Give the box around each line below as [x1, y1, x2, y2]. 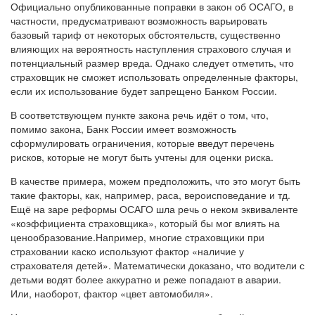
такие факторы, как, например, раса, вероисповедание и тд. [11, 187, 290, 202]
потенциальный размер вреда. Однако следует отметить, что [11, 55, 294, 70]
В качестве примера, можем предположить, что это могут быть [11, 173, 300, 188]
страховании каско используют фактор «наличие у [11, 243, 244, 258]
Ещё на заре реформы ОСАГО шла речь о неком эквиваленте [11, 201, 298, 216]
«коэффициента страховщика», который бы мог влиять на [11, 215, 280, 230]
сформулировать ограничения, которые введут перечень [11, 135, 274, 150]
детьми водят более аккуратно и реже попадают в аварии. [11, 271, 281, 286]
